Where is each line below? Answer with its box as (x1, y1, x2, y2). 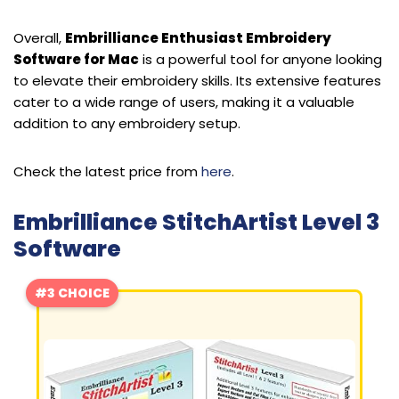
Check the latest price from (13, 161, 201, 181)
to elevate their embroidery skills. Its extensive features (13, 70, 381, 90)
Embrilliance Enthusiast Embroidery (65, 28, 331, 47)
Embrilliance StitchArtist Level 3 (13, 206, 379, 238)
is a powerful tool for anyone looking (139, 49, 382, 69)
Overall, (13, 28, 65, 47)
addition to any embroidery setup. (13, 113, 240, 133)
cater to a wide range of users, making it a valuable (13, 92, 354, 111)
